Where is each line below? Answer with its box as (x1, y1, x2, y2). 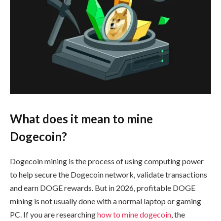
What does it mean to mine (10, 111, 153, 126)
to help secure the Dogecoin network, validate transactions (10, 169, 207, 179)
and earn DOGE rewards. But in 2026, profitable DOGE (10, 183, 195, 192)
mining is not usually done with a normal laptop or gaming (10, 196, 201, 206)
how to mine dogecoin (97, 209, 171, 219)
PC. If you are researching (10, 209, 97, 219)
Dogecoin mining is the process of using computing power (10, 156, 204, 166)
